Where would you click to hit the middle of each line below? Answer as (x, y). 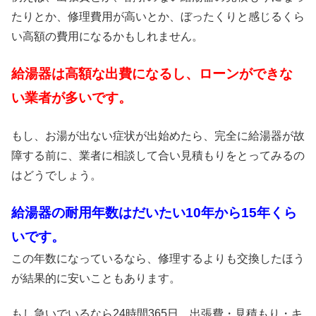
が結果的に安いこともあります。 (96, 278)
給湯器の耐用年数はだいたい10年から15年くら (154, 212)
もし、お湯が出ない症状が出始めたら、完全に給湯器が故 (158, 135)
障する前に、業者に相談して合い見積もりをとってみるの (158, 155)
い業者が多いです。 (72, 98)
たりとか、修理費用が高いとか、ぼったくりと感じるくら (158, 16)
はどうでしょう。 (56, 175)
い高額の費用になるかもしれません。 (107, 36)
